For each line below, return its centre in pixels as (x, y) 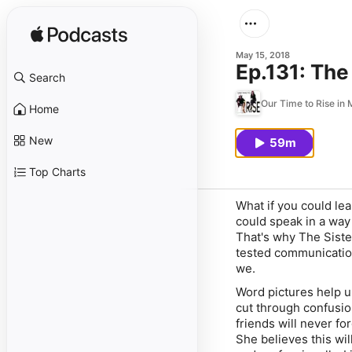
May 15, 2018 (263, 55)
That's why (267, 237)
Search (47, 77)
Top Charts (57, 172)
